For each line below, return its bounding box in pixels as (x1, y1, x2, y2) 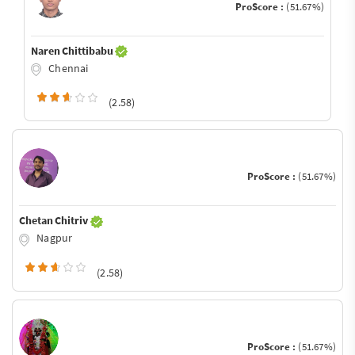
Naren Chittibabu (31, 43, 116, 58)
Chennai (46, 60, 89, 75)
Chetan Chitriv (19, 213, 90, 228)
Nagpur (34, 231, 73, 246)
